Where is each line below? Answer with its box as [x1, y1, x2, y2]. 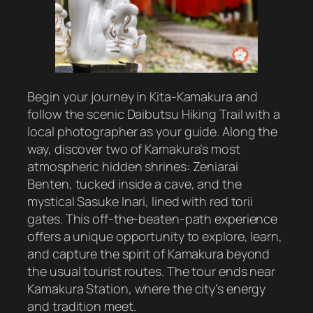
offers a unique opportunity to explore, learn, [27, 227, 282, 245]
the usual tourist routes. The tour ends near [27, 262, 275, 279]
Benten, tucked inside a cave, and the [27, 175, 242, 192]
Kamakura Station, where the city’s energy [27, 279, 266, 297]
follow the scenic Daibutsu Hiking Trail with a [27, 105, 280, 122]
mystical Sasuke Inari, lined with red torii [27, 192, 254, 210]
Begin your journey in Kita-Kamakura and [27, 87, 258, 105]
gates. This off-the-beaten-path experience [27, 210, 278, 227]
